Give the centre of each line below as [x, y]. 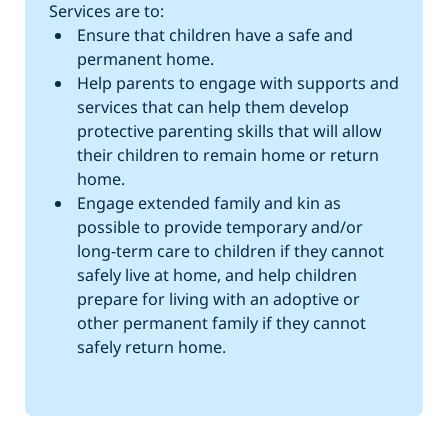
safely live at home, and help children [216, 275]
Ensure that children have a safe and [214, 35]
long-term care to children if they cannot [230, 251]
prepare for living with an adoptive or [218, 299]
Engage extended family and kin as [208, 203]
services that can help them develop [212, 107]
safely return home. [151, 347]
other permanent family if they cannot [221, 323]
